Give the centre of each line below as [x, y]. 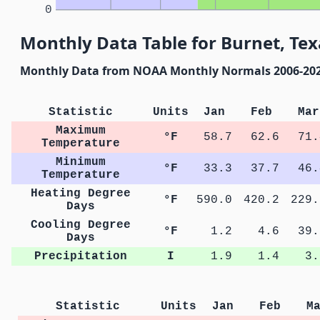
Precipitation [81, 257]
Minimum [81, 162]
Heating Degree [81, 194]
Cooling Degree [81, 225]
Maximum [81, 131]
